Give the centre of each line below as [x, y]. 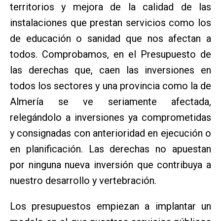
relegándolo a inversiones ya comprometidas [110, 117]
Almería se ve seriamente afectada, [110, 101]
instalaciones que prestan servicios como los [110, 22]
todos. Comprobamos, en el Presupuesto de [110, 54]
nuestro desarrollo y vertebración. [83, 180]
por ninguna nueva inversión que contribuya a [110, 165]
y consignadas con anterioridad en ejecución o [110, 133]
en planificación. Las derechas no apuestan [110, 149]
